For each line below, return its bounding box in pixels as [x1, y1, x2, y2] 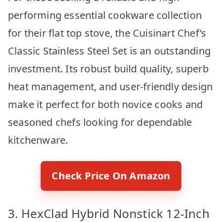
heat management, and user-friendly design [8, 79, 213, 93]
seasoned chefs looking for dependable [8, 115, 192, 129]
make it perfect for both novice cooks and [8, 97, 203, 111]
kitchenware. [8, 133, 68, 147]
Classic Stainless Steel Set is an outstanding [8, 44, 211, 57]
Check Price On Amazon [52, 168, 170, 182]
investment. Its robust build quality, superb [8, 61, 209, 75]
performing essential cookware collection [8, 8, 202, 22]
